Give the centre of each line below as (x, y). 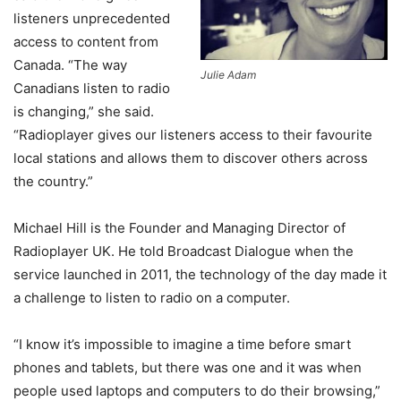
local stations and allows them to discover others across (191, 158)
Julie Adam (228, 75)
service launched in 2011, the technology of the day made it (200, 275)
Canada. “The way (70, 65)
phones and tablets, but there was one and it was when (188, 368)
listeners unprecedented (92, 19)
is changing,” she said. (84, 112)
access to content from (86, 42)
